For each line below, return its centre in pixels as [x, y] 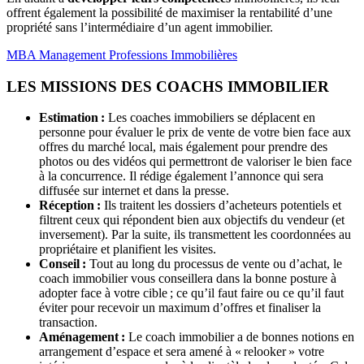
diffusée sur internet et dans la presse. [136, 191]
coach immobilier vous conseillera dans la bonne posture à [188, 279]
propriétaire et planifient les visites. [129, 249]
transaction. [70, 323]
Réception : [70, 206]
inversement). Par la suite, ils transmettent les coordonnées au [195, 235]
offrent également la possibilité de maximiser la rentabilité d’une [169, 12]
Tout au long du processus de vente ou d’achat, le [216, 264]
